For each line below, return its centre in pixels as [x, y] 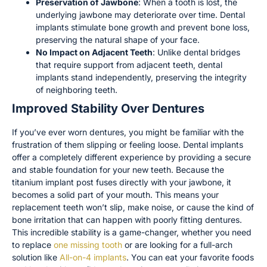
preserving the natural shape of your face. [118, 39]
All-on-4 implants [93, 257]
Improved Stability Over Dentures [108, 108]
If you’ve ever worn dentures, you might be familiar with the [128, 132]
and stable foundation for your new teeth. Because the [118, 169]
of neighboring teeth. [77, 89]
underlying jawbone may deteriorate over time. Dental [140, 14]
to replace [33, 244]
